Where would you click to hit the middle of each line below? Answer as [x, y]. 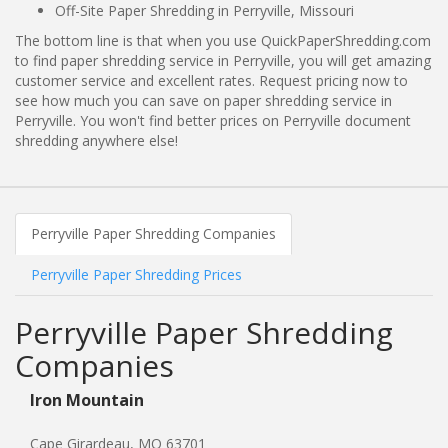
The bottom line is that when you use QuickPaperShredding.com [223, 40]
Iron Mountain [87, 399]
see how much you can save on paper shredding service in [203, 100]
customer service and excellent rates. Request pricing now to [211, 80]
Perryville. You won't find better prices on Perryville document [213, 120]
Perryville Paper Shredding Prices [136, 274]
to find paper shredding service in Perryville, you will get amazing [223, 60]
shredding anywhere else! [96, 140]
